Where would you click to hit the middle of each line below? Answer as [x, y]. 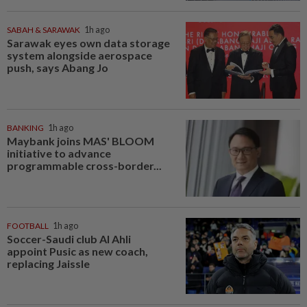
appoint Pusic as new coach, [77, 251]
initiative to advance [59, 153]
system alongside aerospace [79, 56]
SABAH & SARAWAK [44, 30]
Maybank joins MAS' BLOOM [81, 140]
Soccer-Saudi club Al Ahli [69, 238]
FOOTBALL [28, 225]
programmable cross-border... [84, 165]
